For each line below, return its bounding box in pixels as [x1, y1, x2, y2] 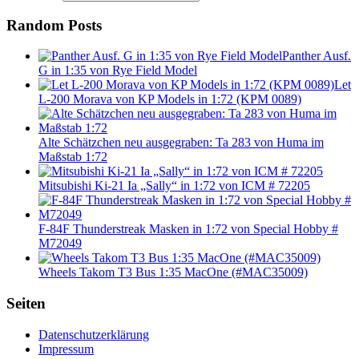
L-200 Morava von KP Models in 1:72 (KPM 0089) [38, 92, 301, 107]
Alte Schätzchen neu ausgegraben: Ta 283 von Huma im [38, 135, 324, 150]
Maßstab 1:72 [38, 150, 107, 164]
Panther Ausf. [282, 49, 351, 63]
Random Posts [6, 16, 102, 34]
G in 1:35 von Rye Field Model [38, 63, 197, 78]
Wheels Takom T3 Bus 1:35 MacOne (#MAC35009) [38, 265, 308, 280]
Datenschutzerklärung [38, 327, 149, 341]
